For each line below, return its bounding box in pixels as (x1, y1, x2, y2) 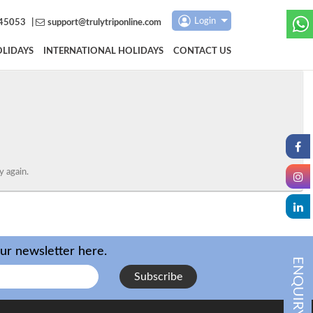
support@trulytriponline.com (48, 17, 162, 27)
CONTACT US (173, 47, 231, 56)
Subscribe (134, 271, 182, 283)
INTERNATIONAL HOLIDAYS (43, 47, 163, 56)
